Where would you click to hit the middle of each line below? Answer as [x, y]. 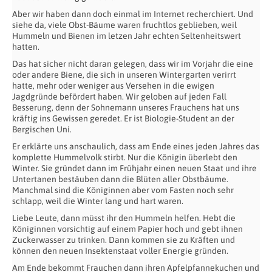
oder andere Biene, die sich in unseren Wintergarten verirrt [124, 75]
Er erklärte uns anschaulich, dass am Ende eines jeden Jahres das [136, 147]
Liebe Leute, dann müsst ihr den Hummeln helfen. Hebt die [124, 218]
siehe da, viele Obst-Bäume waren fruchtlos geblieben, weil [124, 25]
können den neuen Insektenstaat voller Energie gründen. [120, 251]
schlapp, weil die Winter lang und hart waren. [98, 201]
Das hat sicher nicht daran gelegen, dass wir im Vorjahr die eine [133, 64]
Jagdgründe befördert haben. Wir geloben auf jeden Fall [119, 97]
